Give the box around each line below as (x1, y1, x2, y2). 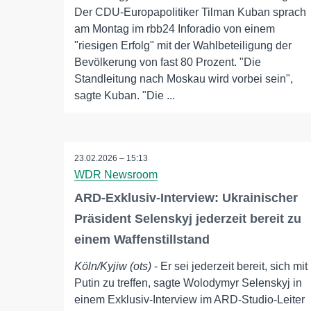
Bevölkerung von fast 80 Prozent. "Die (74, 56, 261, 69)
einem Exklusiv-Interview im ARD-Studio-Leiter (74, 294, 305, 306)
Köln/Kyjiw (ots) (74, 260, 151, 273)
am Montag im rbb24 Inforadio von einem (74, 23, 275, 35)
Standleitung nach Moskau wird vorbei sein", (74, 73, 293, 85)
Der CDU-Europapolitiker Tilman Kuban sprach (74, 6, 306, 19)
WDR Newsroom (74, 169, 158, 181)
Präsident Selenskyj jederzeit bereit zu (74, 212, 301, 226)
